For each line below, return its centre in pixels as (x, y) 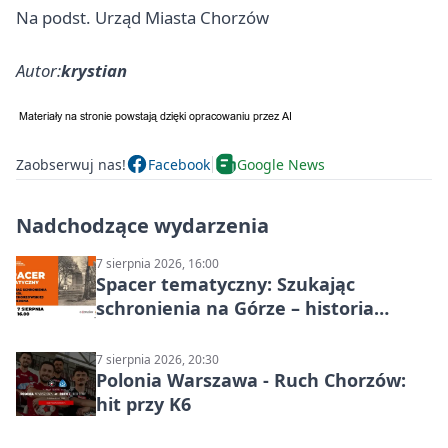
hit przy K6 (143, 404)
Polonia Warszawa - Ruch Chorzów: (251, 380)
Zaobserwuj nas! (71, 164)
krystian (94, 71)
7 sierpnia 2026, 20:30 (157, 360)
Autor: (38, 71)
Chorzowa (140, 332)
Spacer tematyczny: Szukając (225, 284)
